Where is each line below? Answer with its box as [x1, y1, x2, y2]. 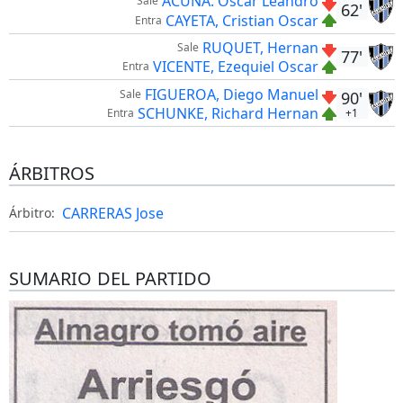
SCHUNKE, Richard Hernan [137, 103, 318, 124]
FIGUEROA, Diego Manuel [144, 84, 318, 104]
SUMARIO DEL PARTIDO [8, 266, 211, 291]
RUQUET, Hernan [201, 38, 318, 58]
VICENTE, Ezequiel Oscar [152, 57, 318, 77]
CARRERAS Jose [61, 203, 164, 224]
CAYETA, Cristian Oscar [165, 10, 318, 31]
